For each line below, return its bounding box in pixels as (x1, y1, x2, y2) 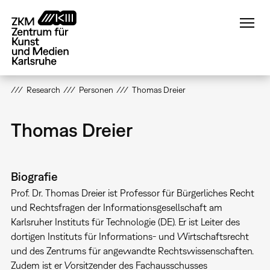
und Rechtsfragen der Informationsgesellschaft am (10, 202, 222, 213)
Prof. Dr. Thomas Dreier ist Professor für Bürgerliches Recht (10, 187, 254, 198)
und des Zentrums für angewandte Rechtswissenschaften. (10, 245, 254, 256)
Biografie (10, 169, 58, 183)
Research (26, 85, 60, 95)
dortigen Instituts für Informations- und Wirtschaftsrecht (10, 231, 249, 242)
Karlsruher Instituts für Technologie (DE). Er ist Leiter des (10, 216, 240, 227)
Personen (78, 85, 113, 95)
